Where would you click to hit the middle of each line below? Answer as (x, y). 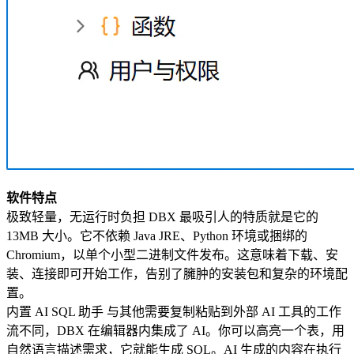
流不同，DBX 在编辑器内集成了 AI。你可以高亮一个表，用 (175, 330)
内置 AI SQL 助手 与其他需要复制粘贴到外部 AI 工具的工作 (174, 311)
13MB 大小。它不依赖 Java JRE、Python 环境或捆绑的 (157, 235)
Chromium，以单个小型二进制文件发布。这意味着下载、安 (172, 254)
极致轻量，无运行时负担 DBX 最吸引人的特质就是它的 (162, 217)
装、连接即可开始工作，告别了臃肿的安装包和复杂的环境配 (177, 273)
